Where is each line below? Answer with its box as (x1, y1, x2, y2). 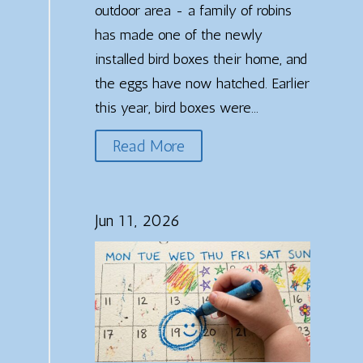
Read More (112, 135, 185, 156)
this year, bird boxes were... (94, 98, 258, 117)
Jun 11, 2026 (94, 210, 180, 230)
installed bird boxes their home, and (94, 49, 307, 68)
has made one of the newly (94, 25, 263, 44)
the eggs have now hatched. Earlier (94, 74, 310, 92)
